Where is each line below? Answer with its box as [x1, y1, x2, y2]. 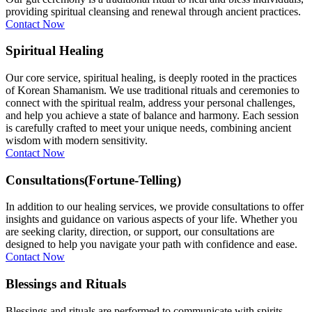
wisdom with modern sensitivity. [6, 134, 148, 147]
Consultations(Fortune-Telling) [6, 172, 181, 187]
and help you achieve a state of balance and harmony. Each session [6, 109, 299, 122]
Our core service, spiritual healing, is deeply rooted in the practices [6, 72, 297, 84]
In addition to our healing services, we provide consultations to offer [6, 201, 304, 213]
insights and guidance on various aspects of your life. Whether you [6, 213, 297, 226]
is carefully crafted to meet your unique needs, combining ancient [6, 122, 291, 134]
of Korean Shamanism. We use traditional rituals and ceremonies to [6, 84, 299, 97]
